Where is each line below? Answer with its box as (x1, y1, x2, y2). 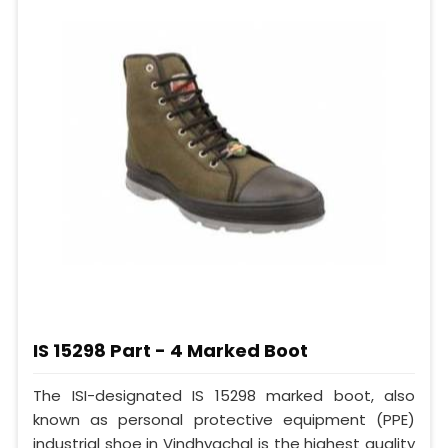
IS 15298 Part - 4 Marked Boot (33, 338, 308, 364)
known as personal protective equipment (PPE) (33, 409, 415, 431)
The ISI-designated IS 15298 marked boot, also (33, 385, 415, 407)
